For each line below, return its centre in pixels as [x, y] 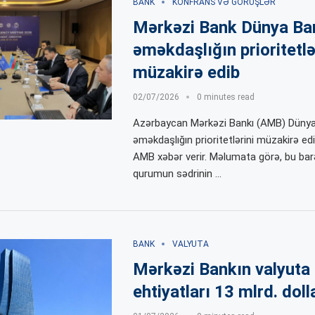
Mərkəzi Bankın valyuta [221, 269]
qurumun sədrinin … [177, 173]
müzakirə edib [186, 72]
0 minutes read [225, 97]
